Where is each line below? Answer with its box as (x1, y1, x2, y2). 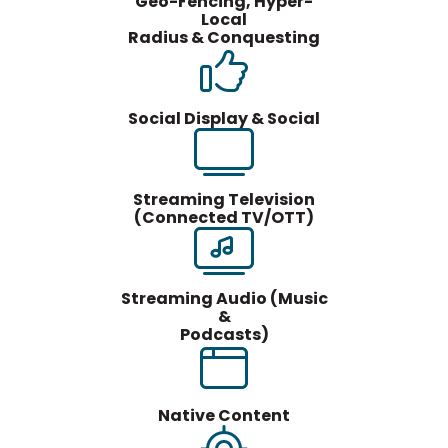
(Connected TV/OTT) (134, 206, 314, 230)
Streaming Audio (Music (120, 287, 328, 311)
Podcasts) (179, 323, 269, 347)
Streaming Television (133, 188, 315, 212)
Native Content (158, 404, 290, 428)
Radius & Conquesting (128, 26, 320, 50)
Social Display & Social (128, 107, 320, 131)
